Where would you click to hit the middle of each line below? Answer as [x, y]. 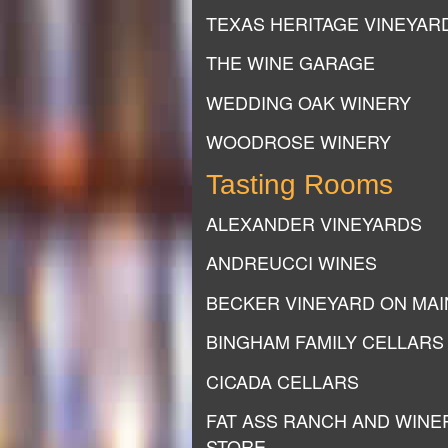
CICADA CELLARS [282, 380]
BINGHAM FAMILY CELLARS [325, 341]
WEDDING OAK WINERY [308, 101]
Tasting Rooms [299, 184]
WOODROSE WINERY [298, 141]
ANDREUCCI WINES [291, 262]
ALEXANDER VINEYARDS [314, 222]
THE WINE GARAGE [290, 62]
